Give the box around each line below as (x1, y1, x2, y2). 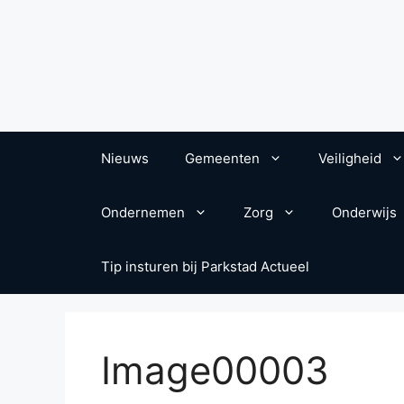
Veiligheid (318, 149, 381, 167)
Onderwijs (332, 203, 397, 221)
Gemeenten (185, 149, 260, 167)
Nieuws (101, 149, 149, 167)
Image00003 (101, 346, 329, 393)
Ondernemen (101, 203, 185, 221)
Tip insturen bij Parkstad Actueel (101, 257, 309, 275)
